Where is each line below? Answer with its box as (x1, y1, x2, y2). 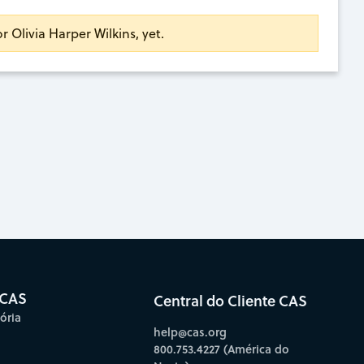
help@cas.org (153, 323, 227, 340)
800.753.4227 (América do (153, 340, 289, 357)
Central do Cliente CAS (153, 289, 307, 311)
